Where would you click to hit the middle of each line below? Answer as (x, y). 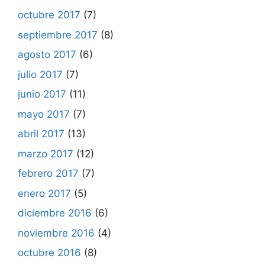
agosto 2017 (47, 54)
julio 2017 (40, 74)
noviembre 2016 (56, 233)
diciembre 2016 (55, 213)
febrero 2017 (48, 173)
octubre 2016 (49, 253)
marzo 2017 (46, 153)
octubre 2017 (49, 15)
